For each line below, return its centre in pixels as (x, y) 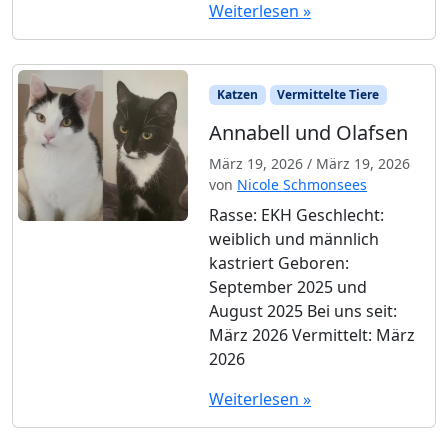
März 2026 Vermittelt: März (312, 335)
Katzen (237, 95)
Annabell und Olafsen (308, 133)
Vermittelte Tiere (328, 95)
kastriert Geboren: (279, 263)
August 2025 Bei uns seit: (303, 311)
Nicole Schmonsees (302, 185)
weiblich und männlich (294, 239)
